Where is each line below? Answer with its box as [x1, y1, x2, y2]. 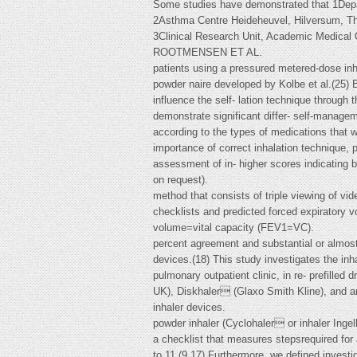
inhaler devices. [153, 301, 226, 313]
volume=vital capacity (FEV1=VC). [153, 222, 314, 233]
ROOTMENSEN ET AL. [153, 46, 262, 58]
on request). [153, 174, 208, 186]
